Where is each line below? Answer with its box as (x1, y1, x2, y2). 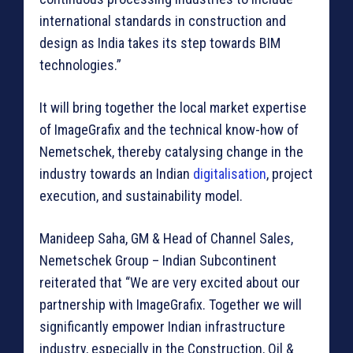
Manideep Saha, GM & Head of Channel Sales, (39, 230, 293, 247)
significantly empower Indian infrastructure (39, 318, 285, 336)
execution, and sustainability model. (39, 188, 243, 205)
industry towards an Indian (39, 165, 193, 183)
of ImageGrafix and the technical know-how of (39, 121, 299, 139)
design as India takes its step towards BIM (39, 35, 281, 52)
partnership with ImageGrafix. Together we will (39, 296, 302, 314)
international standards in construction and (39, 13, 286, 30)
